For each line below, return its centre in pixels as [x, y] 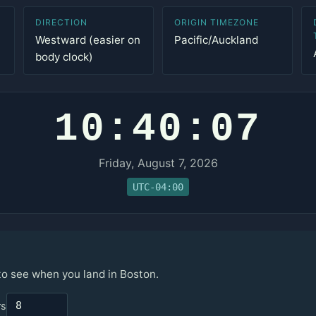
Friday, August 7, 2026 [158, 163]
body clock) [65, 57]
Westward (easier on [88, 40]
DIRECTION [61, 22]
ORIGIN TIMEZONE [217, 22]
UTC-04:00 [158, 187]
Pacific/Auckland [216, 40]
